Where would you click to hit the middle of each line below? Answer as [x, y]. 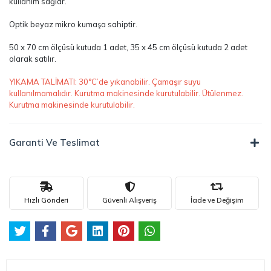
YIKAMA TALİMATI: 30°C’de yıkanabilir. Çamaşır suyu [105, 82]
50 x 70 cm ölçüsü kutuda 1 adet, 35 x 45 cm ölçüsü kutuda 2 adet [128, 47]
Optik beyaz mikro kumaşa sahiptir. [73, 24]
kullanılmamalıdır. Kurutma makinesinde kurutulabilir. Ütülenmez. [126, 93]
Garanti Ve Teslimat [54, 142]
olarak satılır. [33, 59]
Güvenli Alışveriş [129, 200]
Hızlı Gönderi [47, 200]
